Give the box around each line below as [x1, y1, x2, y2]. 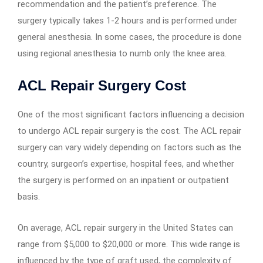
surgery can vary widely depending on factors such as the [18, 142, 241, 153]
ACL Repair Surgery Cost [18, 77, 186, 94]
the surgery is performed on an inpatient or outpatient [18, 175, 229, 186]
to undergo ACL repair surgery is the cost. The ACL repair [18, 126, 241, 137]
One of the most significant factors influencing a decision [18, 109, 244, 120]
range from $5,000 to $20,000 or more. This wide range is [18, 239, 240, 250]
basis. [18, 191, 40, 203]
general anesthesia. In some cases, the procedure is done [18, 32, 242, 43]
